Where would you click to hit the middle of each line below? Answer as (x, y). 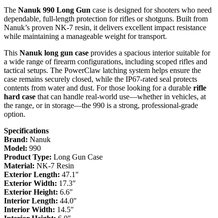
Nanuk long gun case (54, 53)
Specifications (26, 130)
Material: (19, 165)
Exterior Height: (31, 192)
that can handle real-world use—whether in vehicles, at (121, 96)
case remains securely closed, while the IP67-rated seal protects (100, 79)
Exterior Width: (30, 183)
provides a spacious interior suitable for (149, 53)
